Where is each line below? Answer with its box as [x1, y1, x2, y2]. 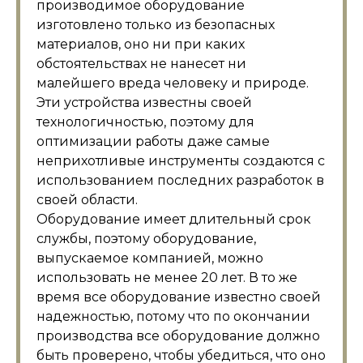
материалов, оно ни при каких [36, 36, 245, 52]
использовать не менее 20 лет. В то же [36, 270, 297, 285]
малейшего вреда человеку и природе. [36, 75, 309, 91]
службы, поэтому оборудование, [36, 231, 256, 246]
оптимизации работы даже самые [36, 134, 270, 149]
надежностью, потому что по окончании [36, 309, 310, 324]
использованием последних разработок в [36, 173, 324, 188]
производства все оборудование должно [36, 328, 320, 344]
